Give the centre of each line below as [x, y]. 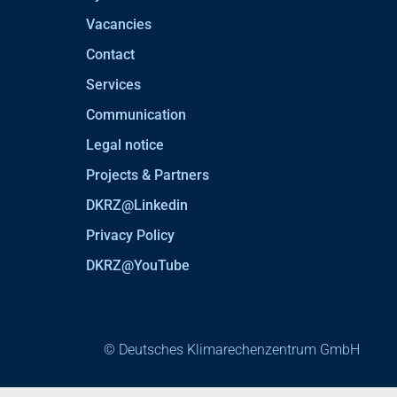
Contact [110, 55]
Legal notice [125, 145]
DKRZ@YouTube [137, 266]
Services [113, 85]
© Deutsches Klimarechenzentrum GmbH [232, 350]
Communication [136, 115]
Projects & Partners [147, 175]
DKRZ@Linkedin [136, 206]
